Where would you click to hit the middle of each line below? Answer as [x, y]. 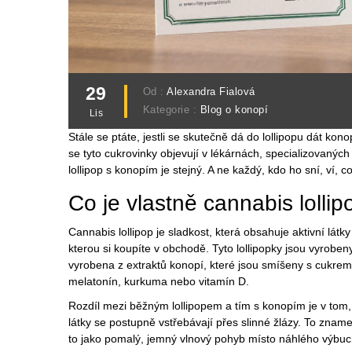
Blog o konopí [234, 110]
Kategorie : [171, 110]
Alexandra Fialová [211, 92]
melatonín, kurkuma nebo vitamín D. [159, 282]
